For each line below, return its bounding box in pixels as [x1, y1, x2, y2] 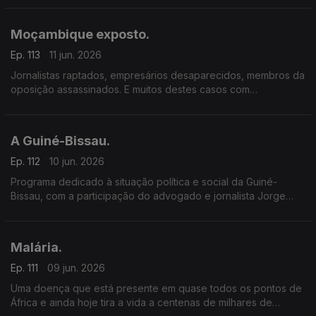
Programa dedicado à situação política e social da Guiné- [11, 176, 277, 188]
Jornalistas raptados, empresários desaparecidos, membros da [11, 69, 305, 81]
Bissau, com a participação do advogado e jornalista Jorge [11, 190, 286, 202]
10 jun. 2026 [49, 155, 104, 167]
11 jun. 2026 [49, 49, 102, 61]
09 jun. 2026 [47, 262, 105, 274]
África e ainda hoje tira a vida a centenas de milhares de [11, 296, 272, 308]
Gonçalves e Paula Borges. [11, 204, 136, 216]
